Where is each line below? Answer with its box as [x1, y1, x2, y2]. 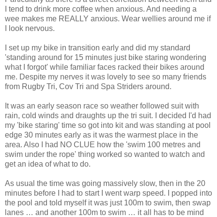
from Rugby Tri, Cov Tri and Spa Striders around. [5, 82, 173, 91]
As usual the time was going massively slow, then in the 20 [5, 179, 205, 188]
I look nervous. [5, 24, 55, 33]
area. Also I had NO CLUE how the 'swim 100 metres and [5, 140, 201, 149]
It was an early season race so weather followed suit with [5, 102, 199, 110]
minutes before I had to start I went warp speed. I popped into [5, 189, 212, 198]
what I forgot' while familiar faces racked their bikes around [5, 63, 204, 72]
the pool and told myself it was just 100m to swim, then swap [5, 199, 211, 207]
